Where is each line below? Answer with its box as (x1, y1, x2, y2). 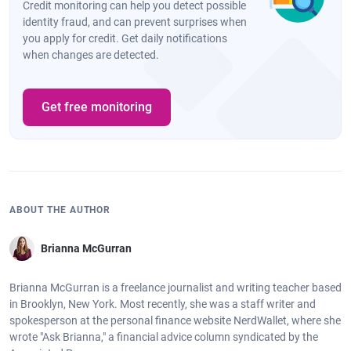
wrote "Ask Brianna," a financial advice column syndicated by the (9, 331, 318, 343)
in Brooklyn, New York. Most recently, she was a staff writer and (9, 298, 316, 310)
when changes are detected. (23, 49, 159, 61)
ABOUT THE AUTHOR (9, 204, 111, 215)
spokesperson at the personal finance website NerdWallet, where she (9, 314, 341, 327)
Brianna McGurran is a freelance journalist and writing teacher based (9, 281, 342, 294)
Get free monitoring (42, 100, 152, 114)
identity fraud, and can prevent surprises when (23, 16, 247, 28)
